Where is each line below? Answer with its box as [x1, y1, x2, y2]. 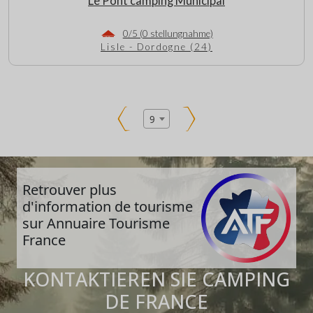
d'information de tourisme [22, 196, 193, 216]
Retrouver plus [22, 180, 117, 199]
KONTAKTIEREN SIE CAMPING [23, 265, 290, 292]
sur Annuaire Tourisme [22, 213, 170, 233]
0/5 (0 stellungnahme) [122, 28, 213, 40]
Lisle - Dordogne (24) [101, 41, 212, 53]
